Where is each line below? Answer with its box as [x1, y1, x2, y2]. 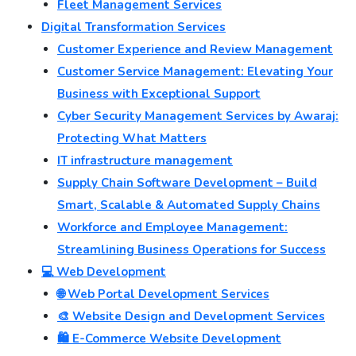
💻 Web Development [41, 263, 166, 280]
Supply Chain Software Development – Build [57, 174, 317, 191]
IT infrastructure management [57, 152, 233, 168]
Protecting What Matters [57, 130, 207, 146]
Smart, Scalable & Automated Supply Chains [57, 196, 320, 213]
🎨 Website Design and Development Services [57, 308, 325, 324]
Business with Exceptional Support [57, 85, 261, 102]
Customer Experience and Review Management [57, 41, 333, 57]
